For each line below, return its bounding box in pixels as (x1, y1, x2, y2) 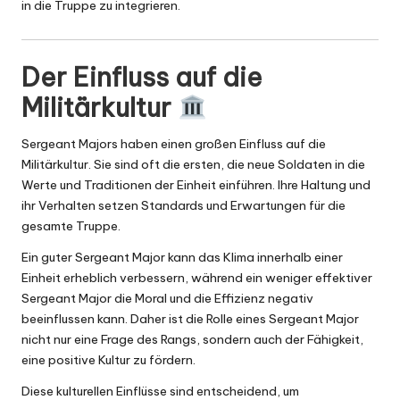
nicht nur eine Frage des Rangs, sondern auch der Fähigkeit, (21, 331, 363, 348)
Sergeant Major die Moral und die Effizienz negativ (21, 290, 313, 307)
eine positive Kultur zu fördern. (21, 352, 196, 369)
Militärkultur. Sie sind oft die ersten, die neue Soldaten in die (21, 156, 365, 173)
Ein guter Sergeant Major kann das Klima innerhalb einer (21, 249, 343, 266)
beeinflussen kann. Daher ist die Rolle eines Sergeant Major (21, 311, 359, 328)
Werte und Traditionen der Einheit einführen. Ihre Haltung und (21, 177, 371, 194)
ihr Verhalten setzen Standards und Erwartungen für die (21, 197, 346, 214)
